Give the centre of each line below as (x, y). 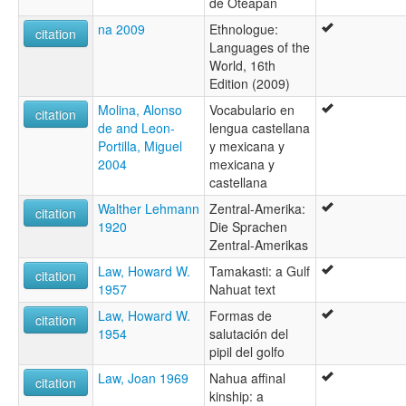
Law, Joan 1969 (143, 377)
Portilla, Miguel (140, 145)
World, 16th (242, 65)
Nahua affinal (247, 377)
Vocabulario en (252, 109)
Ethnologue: (244, 29)
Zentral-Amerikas (259, 244)
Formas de (241, 315)
